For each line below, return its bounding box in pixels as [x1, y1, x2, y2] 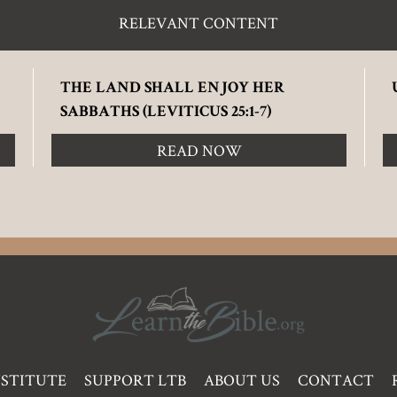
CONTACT [298, 370, 374, 391]
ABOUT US [204, 370, 280, 391]
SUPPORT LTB [84, 370, 186, 391]
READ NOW [156, 140, 242, 161]
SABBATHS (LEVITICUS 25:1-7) [60, 105, 271, 121]
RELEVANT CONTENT [119, 12, 278, 34]
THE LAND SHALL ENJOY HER [60, 81, 284, 97]
